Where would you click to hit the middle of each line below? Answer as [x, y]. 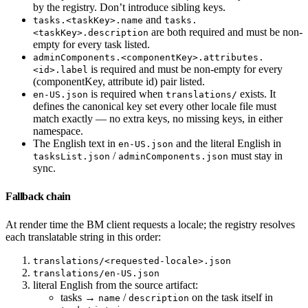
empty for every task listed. [91, 44]
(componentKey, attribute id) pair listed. [119, 81]
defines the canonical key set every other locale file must [155, 106]
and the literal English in [227, 143]
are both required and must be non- [225, 32]
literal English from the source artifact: [115, 285]
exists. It [256, 93]
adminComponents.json [173, 156]
